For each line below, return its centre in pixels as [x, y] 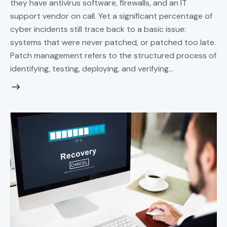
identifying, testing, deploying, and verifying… [92, 68]
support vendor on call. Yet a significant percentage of [111, 16]
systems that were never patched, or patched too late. [113, 42]
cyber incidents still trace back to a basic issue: [98, 29]
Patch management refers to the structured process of [113, 55]
